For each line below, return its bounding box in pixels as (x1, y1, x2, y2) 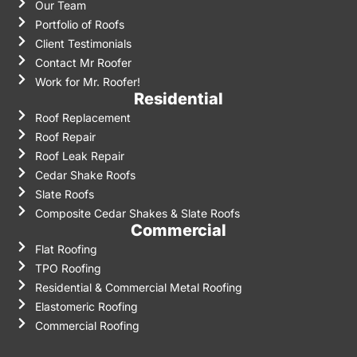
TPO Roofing (34, 261, 101, 276)
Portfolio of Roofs (34, 18, 124, 32)
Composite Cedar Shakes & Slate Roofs (34, 206, 240, 221)
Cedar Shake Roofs (34, 168, 135, 182)
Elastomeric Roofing (34, 300, 138, 314)
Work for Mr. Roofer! (34, 75, 140, 89)
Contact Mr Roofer (34, 56, 131, 70)
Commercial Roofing (34, 319, 139, 333)
